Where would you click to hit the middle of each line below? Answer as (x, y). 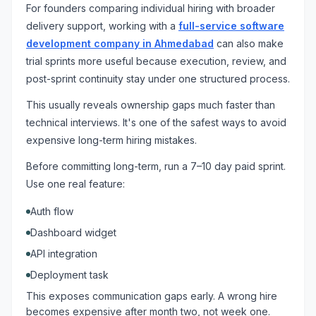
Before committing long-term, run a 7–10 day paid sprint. (156, 166)
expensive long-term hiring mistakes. (111, 140)
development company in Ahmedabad (120, 43)
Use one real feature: (75, 184)
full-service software (231, 26)
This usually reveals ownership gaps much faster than (151, 105)
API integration (64, 254)
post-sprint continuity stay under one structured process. (158, 79)
